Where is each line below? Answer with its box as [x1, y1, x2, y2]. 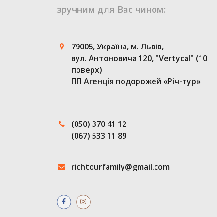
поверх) [71, 64, 102, 75]
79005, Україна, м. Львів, [71, 41, 164, 52]
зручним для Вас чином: [57, 3, 166, 15]
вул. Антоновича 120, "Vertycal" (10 [71, 53, 207, 63]
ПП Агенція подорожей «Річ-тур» [71, 76, 201, 87]
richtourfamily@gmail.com [71, 161, 170, 172]
